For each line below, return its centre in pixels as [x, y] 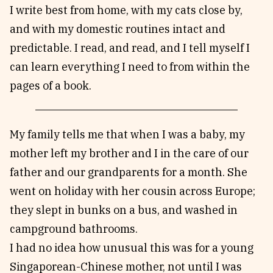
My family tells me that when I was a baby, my [127, 134]
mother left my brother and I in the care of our [129, 153]
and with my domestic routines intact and [118, 29]
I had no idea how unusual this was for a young [132, 248]
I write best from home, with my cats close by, [126, 10]
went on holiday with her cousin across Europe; [133, 191]
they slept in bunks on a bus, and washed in [124, 210]
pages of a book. [51, 86]
